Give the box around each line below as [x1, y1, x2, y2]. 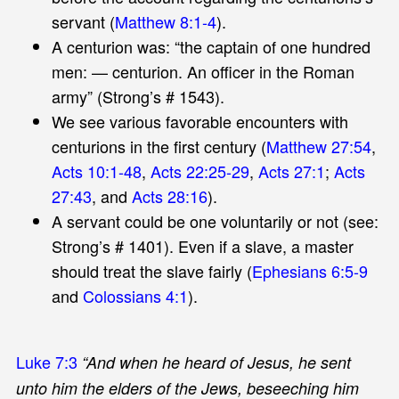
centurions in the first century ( [51, 134, 266, 158]
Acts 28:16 [131, 183, 208, 208]
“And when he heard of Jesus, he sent [81, 350, 351, 373]
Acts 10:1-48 [51, 159, 142, 183]
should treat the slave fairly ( [51, 258, 252, 282]
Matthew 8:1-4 [114, 9, 216, 33]
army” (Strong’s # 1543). [51, 84, 224, 108]
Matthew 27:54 [265, 134, 371, 158]
